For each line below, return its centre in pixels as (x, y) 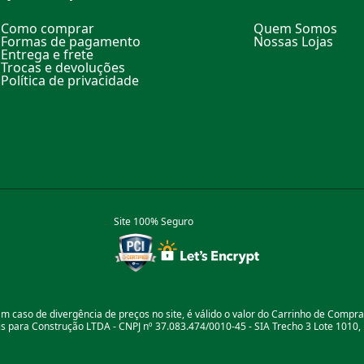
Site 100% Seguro (153, 221)
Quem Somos (296, 28)
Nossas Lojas (294, 41)
